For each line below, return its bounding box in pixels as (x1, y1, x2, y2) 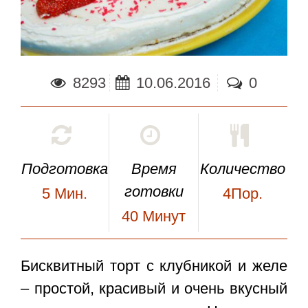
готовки (124, 183, 184, 201)
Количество (200, 160, 286, 178)
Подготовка (21, 160, 109, 178)
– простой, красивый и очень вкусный (21, 280, 287, 298)
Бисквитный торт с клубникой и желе (21, 257, 287, 275)
